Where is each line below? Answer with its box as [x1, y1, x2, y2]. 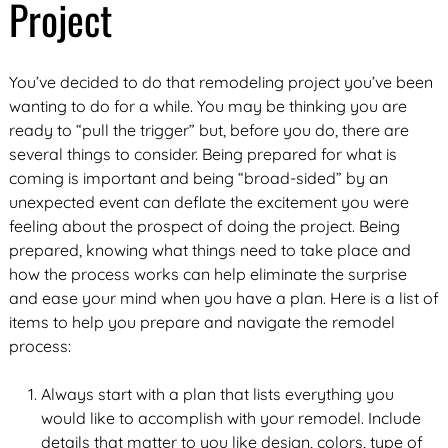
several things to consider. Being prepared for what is [8, 144, 397, 164]
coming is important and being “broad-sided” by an [8, 168, 388, 188]
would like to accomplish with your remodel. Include [40, 408, 421, 428]
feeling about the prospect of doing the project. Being [8, 216, 400, 236]
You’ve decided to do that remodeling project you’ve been [8, 72, 433, 92]
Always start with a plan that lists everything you [40, 384, 394, 404]
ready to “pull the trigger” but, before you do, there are [8, 120, 409, 140]
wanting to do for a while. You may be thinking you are [8, 96, 407, 116]
